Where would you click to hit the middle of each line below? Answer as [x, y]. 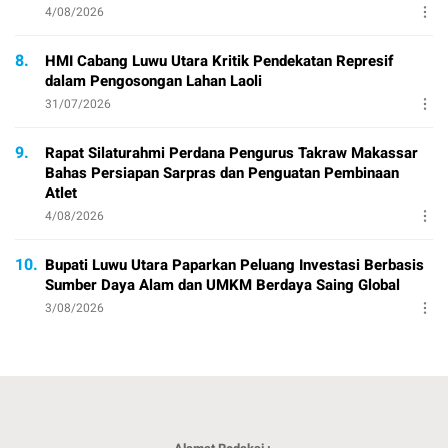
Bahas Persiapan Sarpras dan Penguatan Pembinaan [222, 173]
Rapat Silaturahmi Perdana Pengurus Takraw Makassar [231, 153]
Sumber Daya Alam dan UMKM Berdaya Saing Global [222, 285]
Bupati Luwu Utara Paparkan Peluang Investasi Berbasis [234, 265]
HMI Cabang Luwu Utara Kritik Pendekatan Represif [219, 61]
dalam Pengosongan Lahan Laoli [153, 81]
